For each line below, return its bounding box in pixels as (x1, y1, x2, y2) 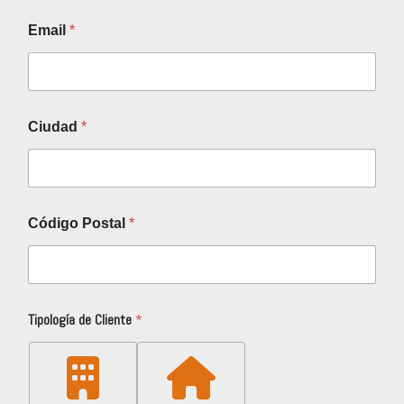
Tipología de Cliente (28, 310, 135, 330)
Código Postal (28, 216, 129, 232)
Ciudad (28, 119, 81, 135)
